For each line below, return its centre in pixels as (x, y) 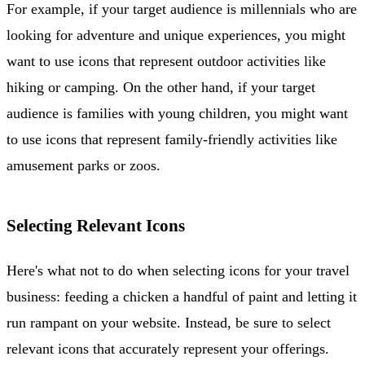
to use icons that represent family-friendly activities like (172, 139)
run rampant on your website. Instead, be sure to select (169, 322)
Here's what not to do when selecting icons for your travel (178, 270)
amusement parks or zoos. (84, 165)
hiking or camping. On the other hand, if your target (161, 87)
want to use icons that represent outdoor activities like (166, 61)
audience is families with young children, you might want (177, 113)
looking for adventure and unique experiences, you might (176, 35)
